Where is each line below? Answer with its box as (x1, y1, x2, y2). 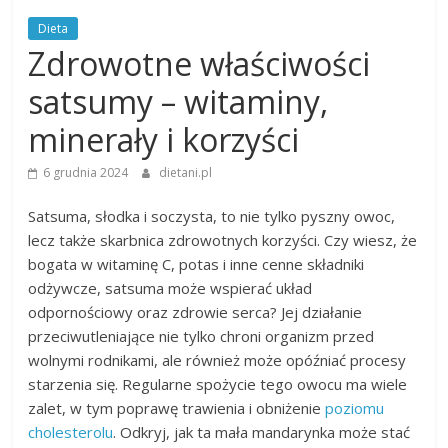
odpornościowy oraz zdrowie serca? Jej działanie (28, 302, 363, 323)
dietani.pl (159, 164, 213, 182)
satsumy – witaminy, (28, 80, 329, 124)
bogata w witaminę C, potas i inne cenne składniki (28, 254, 365, 275)
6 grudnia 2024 (43, 164, 129, 182)
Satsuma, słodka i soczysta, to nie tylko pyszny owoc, (28, 206, 396, 227)
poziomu (325, 398, 385, 419)
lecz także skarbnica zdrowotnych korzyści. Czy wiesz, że (28, 230, 418, 251)
